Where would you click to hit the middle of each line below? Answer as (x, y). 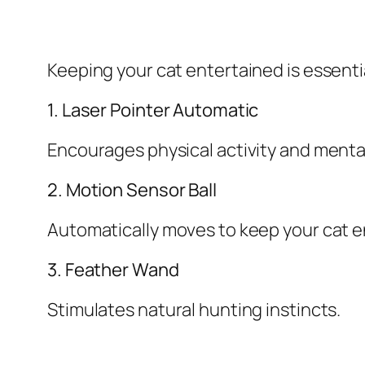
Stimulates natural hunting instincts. (194, 310)
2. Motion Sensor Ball (132, 190)
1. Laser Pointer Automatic (153, 110)
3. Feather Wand (113, 270)
